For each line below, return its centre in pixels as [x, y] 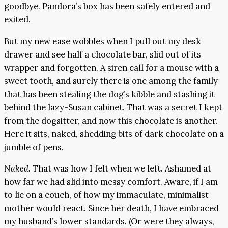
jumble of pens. [34, 147]
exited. [17, 20]
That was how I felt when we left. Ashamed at [122, 169]
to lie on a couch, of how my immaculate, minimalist [106, 195]
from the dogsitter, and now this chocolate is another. [111, 120]
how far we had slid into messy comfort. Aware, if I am [111, 182]
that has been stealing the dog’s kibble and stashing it [109, 94]
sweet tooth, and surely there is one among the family [111, 81]
